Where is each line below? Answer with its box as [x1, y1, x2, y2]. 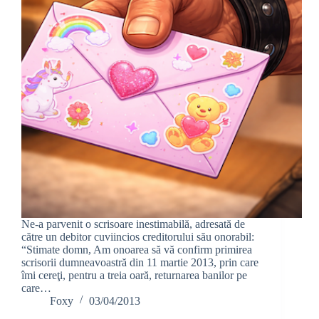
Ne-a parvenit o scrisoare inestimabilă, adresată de [21, 217, 245, 230]
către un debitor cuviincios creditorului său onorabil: [21, 230, 254, 243]
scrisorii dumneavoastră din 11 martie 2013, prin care [21, 256, 258, 268]
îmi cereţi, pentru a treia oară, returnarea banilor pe [21, 268, 247, 281]
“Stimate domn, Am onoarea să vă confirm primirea [21, 243, 252, 256]
